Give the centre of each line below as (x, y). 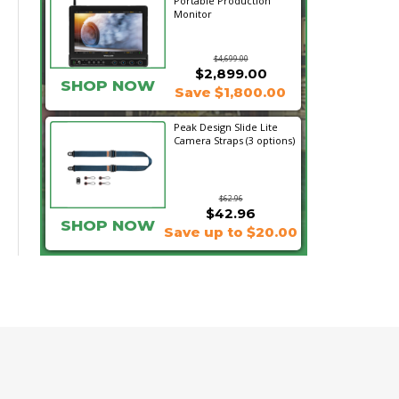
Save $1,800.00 (231, 92)
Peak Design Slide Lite (225, 127)
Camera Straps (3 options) (234, 140)
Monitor (192, 14)
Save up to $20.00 (230, 232)
